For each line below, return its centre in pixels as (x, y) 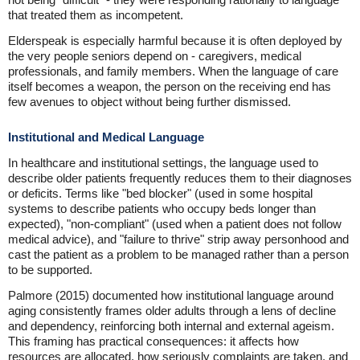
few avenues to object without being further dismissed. (149, 102)
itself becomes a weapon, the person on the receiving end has (170, 87)
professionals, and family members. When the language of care (173, 72)
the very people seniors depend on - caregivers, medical (155, 56)
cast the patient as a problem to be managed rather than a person (178, 255)
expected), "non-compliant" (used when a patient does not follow (175, 224)
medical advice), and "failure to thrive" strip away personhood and (178, 239)
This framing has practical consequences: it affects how (153, 342)
